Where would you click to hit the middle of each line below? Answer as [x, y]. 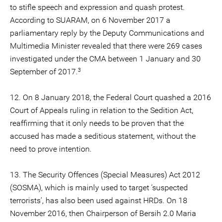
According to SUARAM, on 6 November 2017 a [90, 20]
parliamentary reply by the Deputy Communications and [107, 33]
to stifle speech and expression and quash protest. [97, 7]
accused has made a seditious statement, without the [103, 136]
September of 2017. [44, 72]
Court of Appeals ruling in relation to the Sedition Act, [102, 110]
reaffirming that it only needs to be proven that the [97, 123]
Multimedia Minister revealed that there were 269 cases [106, 46]
